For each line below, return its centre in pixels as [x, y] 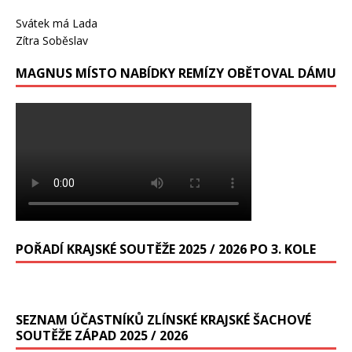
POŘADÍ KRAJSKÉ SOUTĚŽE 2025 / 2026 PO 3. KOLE [166, 249]
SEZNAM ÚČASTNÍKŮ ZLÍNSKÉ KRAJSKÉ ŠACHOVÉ [163, 319]
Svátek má [44, 23]
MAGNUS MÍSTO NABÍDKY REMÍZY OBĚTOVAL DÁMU [176, 73]
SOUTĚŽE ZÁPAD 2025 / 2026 [102, 335]
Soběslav [65, 40]
